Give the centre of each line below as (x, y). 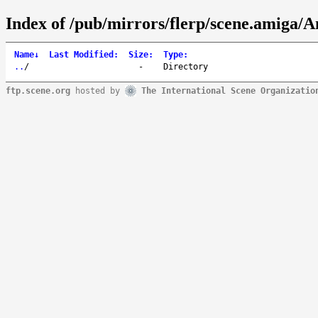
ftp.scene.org (38, 91)
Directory (186, 66)
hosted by (98, 91)
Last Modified (81, 54)
